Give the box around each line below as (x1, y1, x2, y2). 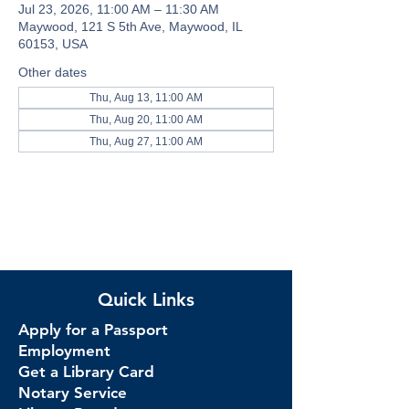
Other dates (18, 65, 87, 79)
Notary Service (18, 383, 127, 402)
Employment (18, 341, 110, 360)
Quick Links (98, 288, 194, 310)
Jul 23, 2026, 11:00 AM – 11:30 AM (18, 2, 219, 16)
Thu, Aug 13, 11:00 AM (89, 91, 203, 104)
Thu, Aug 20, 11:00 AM (89, 113, 203, 126)
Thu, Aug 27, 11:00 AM (89, 135, 203, 148)
